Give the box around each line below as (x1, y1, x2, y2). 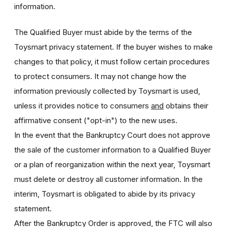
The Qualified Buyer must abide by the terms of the (14, 27, 192, 37)
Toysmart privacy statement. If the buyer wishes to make (14, 42, 213, 52)
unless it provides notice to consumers (14, 100, 151, 110)
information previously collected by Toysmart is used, (14, 86, 200, 96)
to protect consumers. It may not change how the (14, 71, 186, 81)
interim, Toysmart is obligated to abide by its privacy (14, 188, 195, 199)
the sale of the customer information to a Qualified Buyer (14, 144, 211, 155)
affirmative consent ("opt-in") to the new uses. (14, 115, 177, 125)
